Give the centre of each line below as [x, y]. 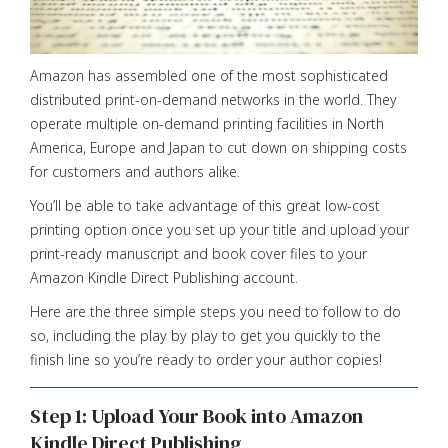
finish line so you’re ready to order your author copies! [206, 359]
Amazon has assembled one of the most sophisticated [209, 75]
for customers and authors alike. [135, 171]
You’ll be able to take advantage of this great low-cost [205, 205]
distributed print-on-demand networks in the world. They [213, 99]
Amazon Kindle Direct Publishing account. [164, 277]
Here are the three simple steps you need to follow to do [215, 311]
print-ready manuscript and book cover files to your [198, 253]
